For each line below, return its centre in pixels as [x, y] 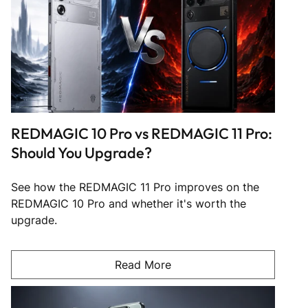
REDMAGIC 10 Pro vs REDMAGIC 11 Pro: [142, 133]
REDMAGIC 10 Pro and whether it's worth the [129, 203]
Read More [143, 264]
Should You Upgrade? [81, 152]
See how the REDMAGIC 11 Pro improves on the [135, 187]
